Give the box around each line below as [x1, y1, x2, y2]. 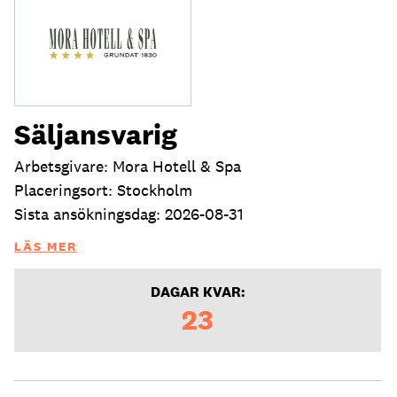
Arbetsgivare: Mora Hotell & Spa [14, 155, 241, 176]
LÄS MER [14, 237, 77, 254]
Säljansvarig [14, 115, 177, 152]
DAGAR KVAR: [150, 282, 245, 301]
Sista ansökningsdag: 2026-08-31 [14, 203, 244, 224]
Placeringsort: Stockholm [14, 179, 192, 200]
